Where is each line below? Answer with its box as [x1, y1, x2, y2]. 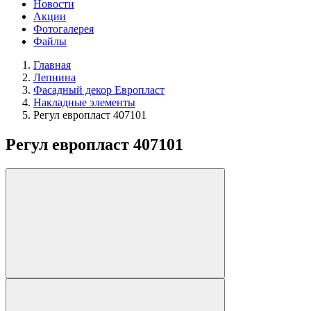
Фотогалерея [33, 23, 94, 35]
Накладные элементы [33, 96, 135, 109]
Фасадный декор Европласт [33, 84, 165, 96]
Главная [33, 59, 71, 72]
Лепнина [33, 72, 76, 84]
